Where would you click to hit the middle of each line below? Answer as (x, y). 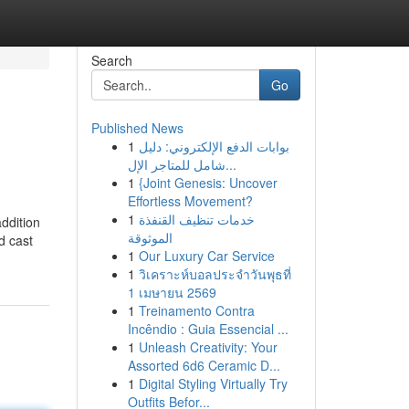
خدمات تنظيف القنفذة (196, 219)
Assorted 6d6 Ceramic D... (204, 365)
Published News (137, 128)
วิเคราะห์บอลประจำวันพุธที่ (215, 274)
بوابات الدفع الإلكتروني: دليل (214, 146)
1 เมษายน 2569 (172, 292)
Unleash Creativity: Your (208, 347)
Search (111, 60)
